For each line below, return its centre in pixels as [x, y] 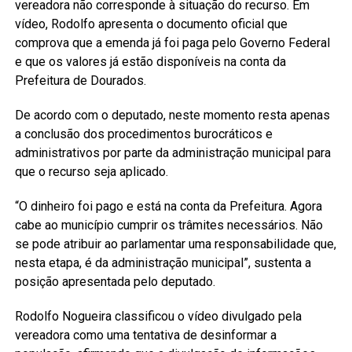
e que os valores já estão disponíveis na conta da [150, 62]
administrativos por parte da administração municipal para [172, 153]
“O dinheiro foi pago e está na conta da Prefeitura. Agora [168, 207]
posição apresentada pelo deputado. [115, 282]
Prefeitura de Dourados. [80, 81]
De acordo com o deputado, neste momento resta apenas [172, 115]
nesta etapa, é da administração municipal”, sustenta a [163, 263]
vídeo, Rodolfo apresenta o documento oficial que [151, 24]
